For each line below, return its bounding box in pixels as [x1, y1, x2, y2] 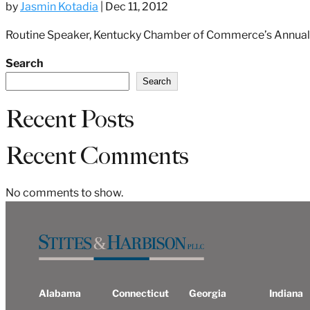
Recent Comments [6, 141, 189, 170]
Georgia [189, 287, 227, 300]
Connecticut [112, 287, 170, 300]
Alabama [39, 287, 81, 300]
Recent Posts [6, 104, 134, 134]
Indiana [269, 287, 304, 300]
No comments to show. [6, 186, 123, 200]
